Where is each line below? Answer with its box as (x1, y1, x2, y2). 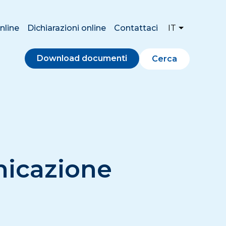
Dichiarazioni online (27, 23, 106, 33)
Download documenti (37, 53, 127, 63)
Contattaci (114, 23, 158, 33)
